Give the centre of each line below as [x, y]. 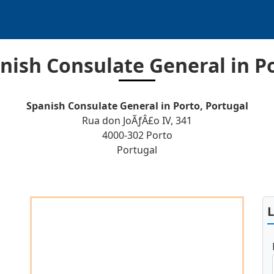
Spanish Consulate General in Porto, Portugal [137, 106]
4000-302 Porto [137, 135]
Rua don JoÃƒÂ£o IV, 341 [137, 120]
